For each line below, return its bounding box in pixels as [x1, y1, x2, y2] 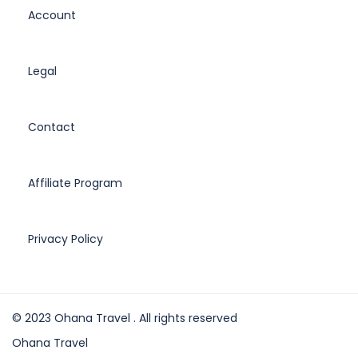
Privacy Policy [28, 231, 103, 248]
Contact [28, 119, 75, 136]
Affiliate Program [28, 175, 122, 192]
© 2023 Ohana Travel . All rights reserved [12, 310, 237, 327]
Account [28, 7, 76, 24]
